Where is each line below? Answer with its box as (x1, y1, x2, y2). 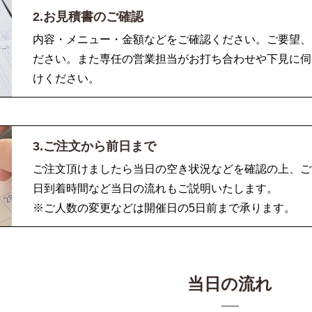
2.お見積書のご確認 (33, 10, 143, 24)
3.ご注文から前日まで (33, 139, 156, 154)
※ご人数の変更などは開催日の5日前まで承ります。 (33, 202, 295, 214)
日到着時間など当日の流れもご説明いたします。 (33, 182, 278, 195)
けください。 (33, 72, 100, 85)
